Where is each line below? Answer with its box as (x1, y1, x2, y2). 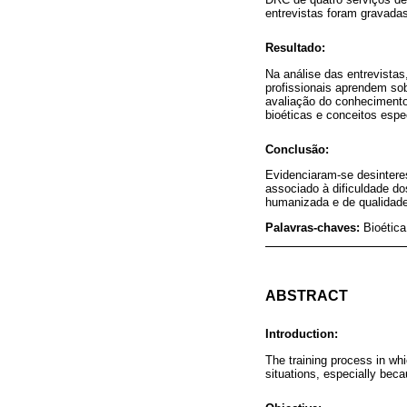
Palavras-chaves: (265, 220, 363, 234)
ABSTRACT (265, 287, 348, 303)
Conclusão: (265, 142, 329, 156)
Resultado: (265, 41, 325, 55)
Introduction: (265, 327, 338, 342)
